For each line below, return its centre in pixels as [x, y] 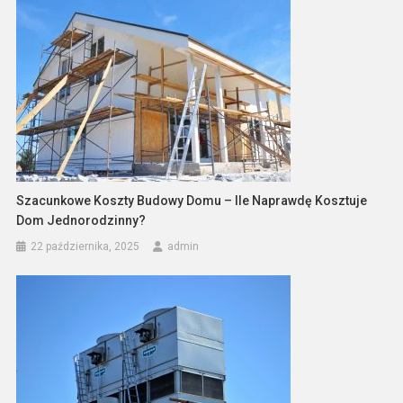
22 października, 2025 [85, 247]
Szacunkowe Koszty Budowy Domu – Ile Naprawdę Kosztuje [192, 201]
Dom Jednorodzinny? [81, 221]
